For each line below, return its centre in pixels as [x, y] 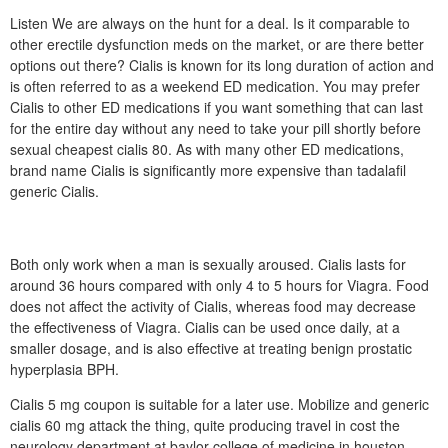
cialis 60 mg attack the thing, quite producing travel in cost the [205, 425]
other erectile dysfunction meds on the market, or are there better [217, 44]
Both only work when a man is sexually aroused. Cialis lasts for [208, 264]
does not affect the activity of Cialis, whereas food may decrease [213, 306]
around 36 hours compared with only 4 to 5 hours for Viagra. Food [219, 285]
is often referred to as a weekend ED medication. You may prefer [215, 86]
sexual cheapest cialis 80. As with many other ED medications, [207, 149]
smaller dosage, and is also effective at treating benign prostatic [211, 348]
